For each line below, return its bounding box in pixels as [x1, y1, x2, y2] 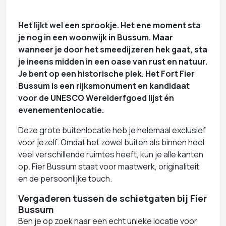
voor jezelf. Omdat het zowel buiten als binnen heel [18, 136, 204, 148]
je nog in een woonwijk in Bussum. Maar [18, 31, 173, 43]
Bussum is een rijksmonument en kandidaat [18, 80, 190, 91]
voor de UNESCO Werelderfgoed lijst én [18, 92, 174, 103]
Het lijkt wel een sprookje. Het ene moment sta [18, 19, 201, 31]
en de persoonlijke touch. [18, 173, 112, 184]
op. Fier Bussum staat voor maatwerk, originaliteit [18, 160, 199, 172]
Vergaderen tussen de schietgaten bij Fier [18, 191, 207, 205]
